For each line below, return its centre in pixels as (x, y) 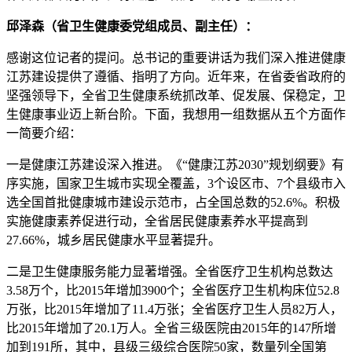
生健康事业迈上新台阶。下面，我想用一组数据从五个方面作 (176, 114)
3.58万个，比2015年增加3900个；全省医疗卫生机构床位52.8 (173, 290)
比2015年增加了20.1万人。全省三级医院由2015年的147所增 (171, 328)
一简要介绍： (44, 133)
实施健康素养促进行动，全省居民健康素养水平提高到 (157, 221)
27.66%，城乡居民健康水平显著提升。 (114, 240)
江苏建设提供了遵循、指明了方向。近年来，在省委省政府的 (176, 77)
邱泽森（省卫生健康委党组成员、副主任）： (132, 26)
